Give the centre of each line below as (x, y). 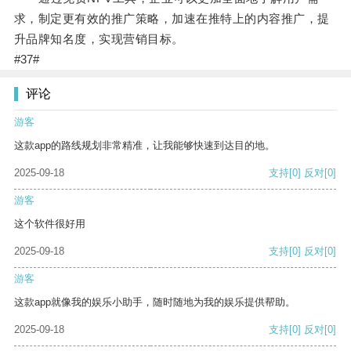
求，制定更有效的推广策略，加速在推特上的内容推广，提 (172, 19)
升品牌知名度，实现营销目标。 (99, 39)
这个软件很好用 (50, 224)
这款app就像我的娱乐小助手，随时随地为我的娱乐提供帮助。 (155, 302)
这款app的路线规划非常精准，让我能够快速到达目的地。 (145, 146)
